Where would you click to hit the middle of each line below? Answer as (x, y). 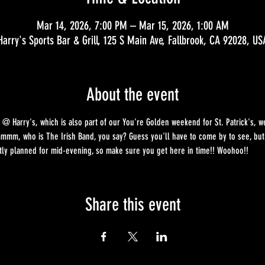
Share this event (132, 205)
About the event (132, 95)
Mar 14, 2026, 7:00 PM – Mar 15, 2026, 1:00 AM (132, 25)
